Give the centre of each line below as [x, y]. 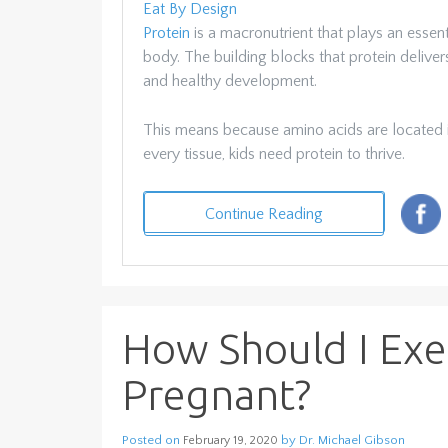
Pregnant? [216, 395]
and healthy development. [230, 81]
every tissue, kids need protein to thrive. [274, 154]
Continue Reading [264, 214]
